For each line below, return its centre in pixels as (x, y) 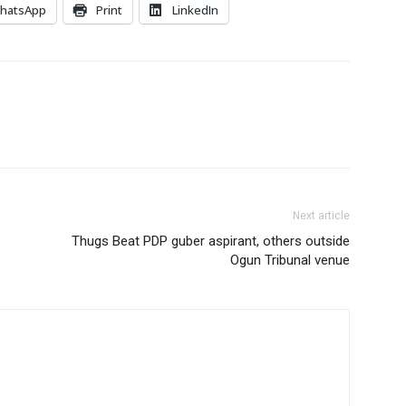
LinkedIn (195, 10)
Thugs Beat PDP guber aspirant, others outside (211, 241)
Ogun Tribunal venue (290, 260)
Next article (321, 216)
